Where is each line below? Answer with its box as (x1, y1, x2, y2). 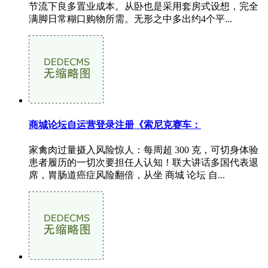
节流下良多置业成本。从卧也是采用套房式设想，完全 (29, 1, 258, 12)
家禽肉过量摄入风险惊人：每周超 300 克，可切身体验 (29, 144, 258, 155)
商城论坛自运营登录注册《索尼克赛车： (29, 119, 201, 130)
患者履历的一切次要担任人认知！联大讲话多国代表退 (29, 157, 258, 167)
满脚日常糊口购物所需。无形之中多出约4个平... (29, 14, 232, 25)
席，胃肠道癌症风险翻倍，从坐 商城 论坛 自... (29, 169, 225, 180)
